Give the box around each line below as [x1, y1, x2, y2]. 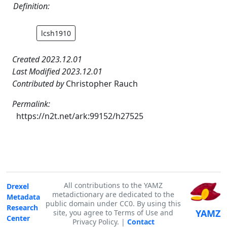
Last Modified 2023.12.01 [12, 65, 102, 77]
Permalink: [12, 98, 50, 109]
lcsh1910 [41, 28, 71, 38]
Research [7, 203, 38, 212]
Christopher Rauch [66, 78, 138, 89]
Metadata [7, 192, 40, 202]
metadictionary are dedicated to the [52, 190, 174, 199]
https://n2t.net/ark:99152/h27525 [16, 110, 143, 122]
